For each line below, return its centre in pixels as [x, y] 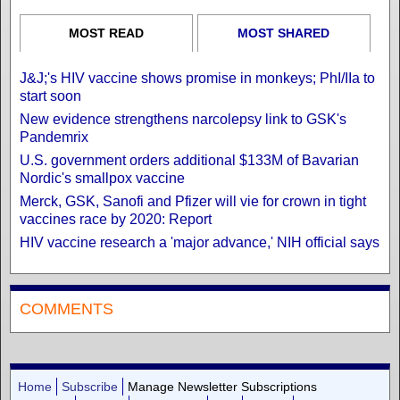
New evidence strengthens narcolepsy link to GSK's [183, 119]
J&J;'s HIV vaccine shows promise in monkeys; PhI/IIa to [197, 78]
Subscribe [89, 386]
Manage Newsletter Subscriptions [222, 386]
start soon [50, 96]
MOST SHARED [284, 33]
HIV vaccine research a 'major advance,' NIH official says [200, 242]
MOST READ [106, 33]
